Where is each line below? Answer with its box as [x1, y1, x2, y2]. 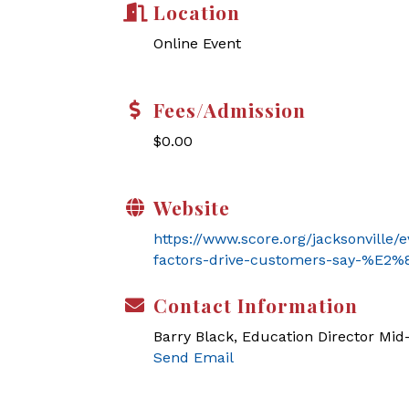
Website [153, 194, 230, 220]
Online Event [153, 35, 241, 52]
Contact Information [153, 292, 358, 318]
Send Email [153, 349, 234, 366]
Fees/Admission [153, 97, 306, 122]
